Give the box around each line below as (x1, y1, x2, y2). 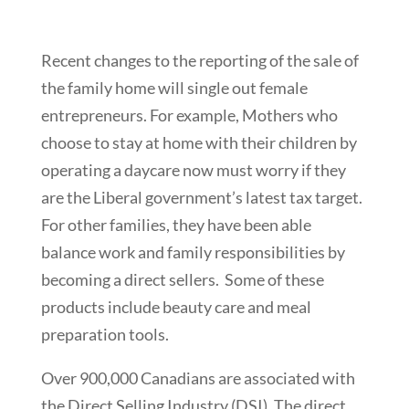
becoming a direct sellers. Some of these (40, 269, 324, 290)
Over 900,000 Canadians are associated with (40, 368, 355, 389)
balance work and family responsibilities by (40, 242, 345, 263)
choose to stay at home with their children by (40, 132, 357, 153)
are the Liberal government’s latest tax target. (40, 187, 362, 208)
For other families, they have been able (40, 215, 311, 236)
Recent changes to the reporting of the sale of (40, 50, 359, 71)
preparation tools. (40, 324, 169, 345)
